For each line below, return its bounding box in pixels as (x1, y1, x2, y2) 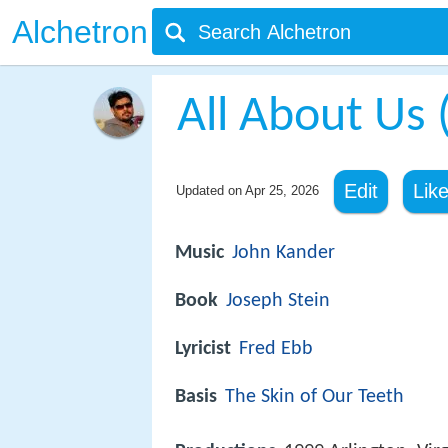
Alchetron (12, 14, 148, 50)
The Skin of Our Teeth (225, 387, 404, 408)
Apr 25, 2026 (244, 183, 319, 198)
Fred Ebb (239, 339, 313, 360)
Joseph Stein (226, 291, 330, 312)
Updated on (175, 183, 245, 198)
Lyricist (175, 339, 231, 360)
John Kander (232, 243, 335, 263)
